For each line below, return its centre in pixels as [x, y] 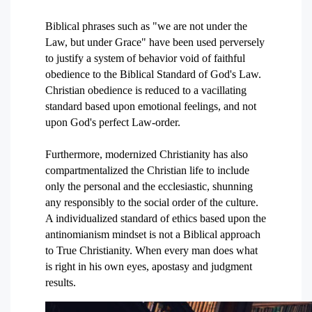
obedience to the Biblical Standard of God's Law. [153, 74]
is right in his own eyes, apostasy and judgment [149, 266]
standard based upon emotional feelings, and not [151, 106]
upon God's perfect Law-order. [113, 122]
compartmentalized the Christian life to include [147, 170]
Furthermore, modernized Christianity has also [147, 154]
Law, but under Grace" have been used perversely [155, 42]
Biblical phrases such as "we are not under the [146, 26]
